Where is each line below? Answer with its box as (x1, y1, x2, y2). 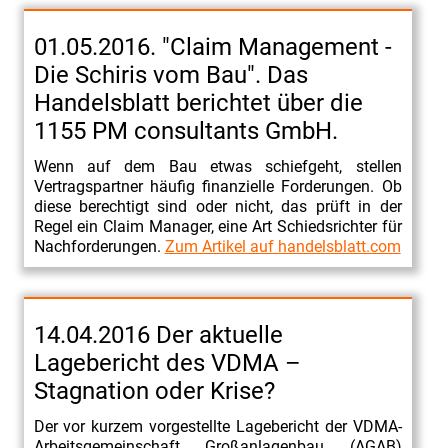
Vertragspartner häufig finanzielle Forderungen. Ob (33, 176, 402, 196)
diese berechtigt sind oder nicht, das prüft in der (33, 196, 402, 216)
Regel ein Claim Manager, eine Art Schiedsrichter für (33, 216, 402, 236)
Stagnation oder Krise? (33, 376, 275, 405)
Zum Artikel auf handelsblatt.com (164, 236, 401, 256)
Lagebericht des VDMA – (33, 348, 301, 377)
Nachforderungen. (33, 236, 165, 256)
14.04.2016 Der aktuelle (33, 320, 283, 349)
